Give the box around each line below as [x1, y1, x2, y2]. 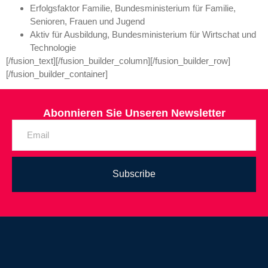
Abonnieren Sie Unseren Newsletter [42, 107, 226, 120]
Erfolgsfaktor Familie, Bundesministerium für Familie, [30, 2, 236, 13]
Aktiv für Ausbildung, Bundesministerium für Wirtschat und [30, 29, 256, 39]
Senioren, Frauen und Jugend [30, 16, 145, 26]
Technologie [30, 42, 76, 53]
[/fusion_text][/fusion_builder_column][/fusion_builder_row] [6, 55, 230, 66]
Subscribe [112, 169, 156, 179]
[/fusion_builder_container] [6, 68, 108, 79]
